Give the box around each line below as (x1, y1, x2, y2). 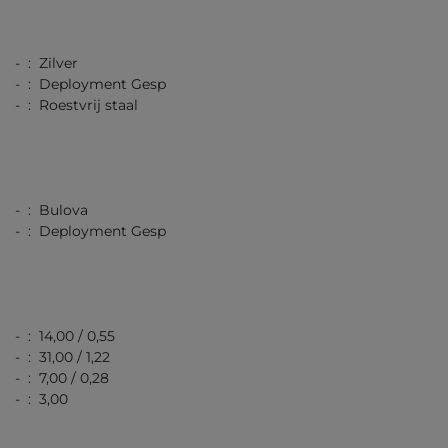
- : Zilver (15, 54, 78, 73)
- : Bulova (15, 201, 88, 220)
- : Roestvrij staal (15, 96, 138, 115)
